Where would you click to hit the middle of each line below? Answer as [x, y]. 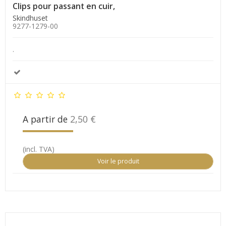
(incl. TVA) [39, 149]
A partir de [46, 119]
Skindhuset [30, 18]
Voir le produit [118, 161]
